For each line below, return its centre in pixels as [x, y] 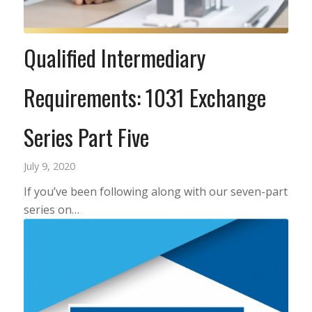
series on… [51, 209]
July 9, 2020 [49, 166]
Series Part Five [86, 136]
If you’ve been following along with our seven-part [155, 191]
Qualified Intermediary [114, 57]
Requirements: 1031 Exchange [145, 97]
